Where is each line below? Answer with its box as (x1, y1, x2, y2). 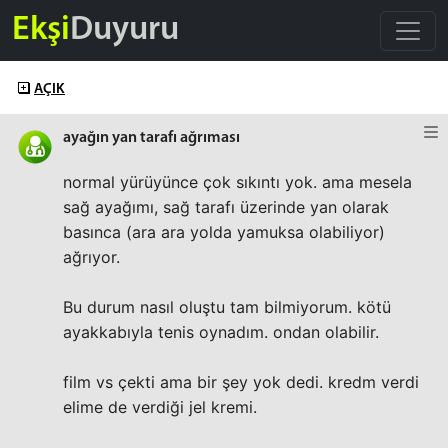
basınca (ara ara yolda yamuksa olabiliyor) (63, 222, 385, 242)
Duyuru (70, 12, 179, 48)
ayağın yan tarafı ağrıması (63, 130, 240, 146)
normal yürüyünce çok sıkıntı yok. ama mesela (63, 172, 412, 192)
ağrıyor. (63, 247, 120, 267)
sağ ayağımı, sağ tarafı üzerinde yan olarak (63, 197, 389, 217)
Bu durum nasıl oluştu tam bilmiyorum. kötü (63, 297, 391, 317)
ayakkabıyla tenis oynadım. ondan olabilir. (63, 322, 379, 342)
